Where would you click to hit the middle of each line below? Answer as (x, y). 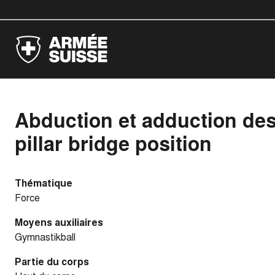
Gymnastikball (45, 237)
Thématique (44, 183)
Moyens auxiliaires (59, 222)
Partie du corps (52, 261)
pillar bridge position (113, 143)
